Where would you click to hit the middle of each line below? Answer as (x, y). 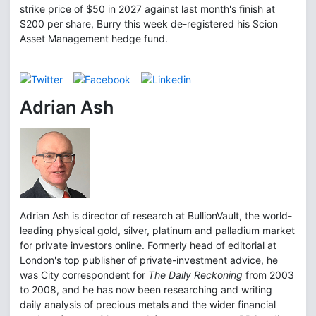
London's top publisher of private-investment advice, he (149, 260)
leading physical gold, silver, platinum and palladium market (157, 230)
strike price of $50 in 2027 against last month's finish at (147, 9)
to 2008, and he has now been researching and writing (146, 289)
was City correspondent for (84, 274)
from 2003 (268, 274)
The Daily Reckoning (195, 274)
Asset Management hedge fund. (94, 39)
